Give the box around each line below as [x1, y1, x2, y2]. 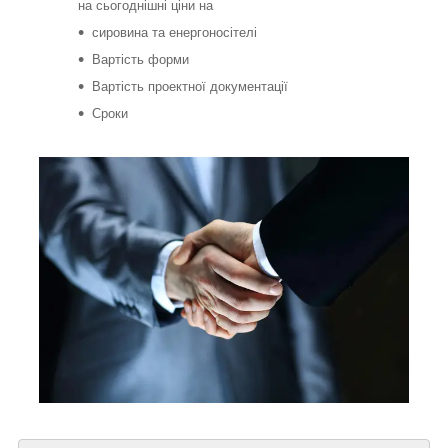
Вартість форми [92, 52, 189, 68]
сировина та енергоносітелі [92, 25, 257, 41]
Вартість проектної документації [92, 79, 288, 95]
